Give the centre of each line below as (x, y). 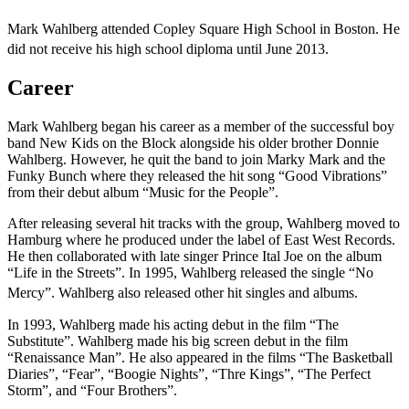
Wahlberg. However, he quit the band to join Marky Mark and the (196, 160)
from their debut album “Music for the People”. (143, 193)
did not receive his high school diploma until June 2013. (168, 49)
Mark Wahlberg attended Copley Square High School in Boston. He (204, 29)
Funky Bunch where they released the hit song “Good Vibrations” (197, 176)
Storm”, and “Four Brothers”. (92, 390)
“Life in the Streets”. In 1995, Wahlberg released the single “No (190, 273)
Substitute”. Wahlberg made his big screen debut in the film (178, 341)
